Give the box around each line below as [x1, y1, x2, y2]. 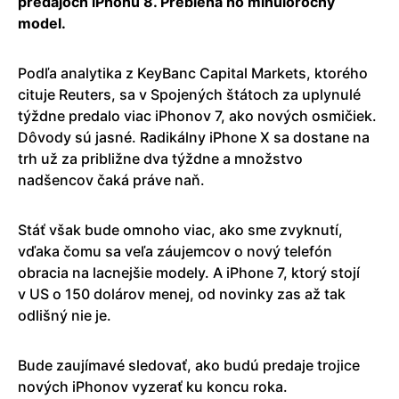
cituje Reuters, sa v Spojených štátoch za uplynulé [18, 85, 361, 104]
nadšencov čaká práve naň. [18, 171, 205, 190]
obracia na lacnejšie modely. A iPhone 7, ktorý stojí [18, 264, 360, 282]
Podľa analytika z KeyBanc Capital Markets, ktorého [18, 64, 368, 83]
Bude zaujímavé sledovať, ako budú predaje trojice [18, 356, 360, 375]
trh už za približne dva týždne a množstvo [18, 150, 303, 168]
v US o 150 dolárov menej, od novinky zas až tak [18, 285, 346, 304]
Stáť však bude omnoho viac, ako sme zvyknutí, [18, 221, 343, 240]
